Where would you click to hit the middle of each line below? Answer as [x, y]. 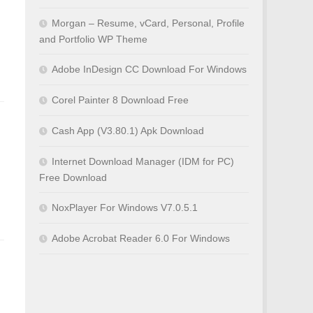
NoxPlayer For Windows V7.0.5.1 [125, 208]
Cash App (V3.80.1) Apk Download [128, 131]
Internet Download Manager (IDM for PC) [143, 161]
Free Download [73, 177]
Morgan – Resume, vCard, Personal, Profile [148, 23]
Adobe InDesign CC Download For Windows [149, 69]
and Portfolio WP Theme [93, 39]
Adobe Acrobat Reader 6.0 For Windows [141, 238]
